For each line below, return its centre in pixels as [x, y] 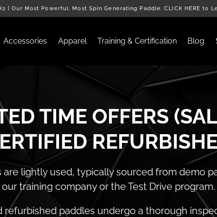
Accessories [25, 41]
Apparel [72, 41]
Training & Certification [137, 41]
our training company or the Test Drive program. [108, 186]
